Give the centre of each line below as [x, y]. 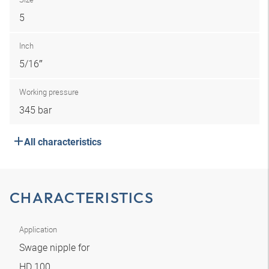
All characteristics [63, 142]
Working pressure [49, 92]
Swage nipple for [56, 247]
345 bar [35, 110]
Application [38, 229]
